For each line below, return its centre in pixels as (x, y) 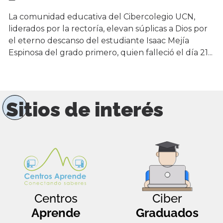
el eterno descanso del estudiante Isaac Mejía (99, 40)
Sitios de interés (85, 110)
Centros (56, 199)
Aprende (56, 213)
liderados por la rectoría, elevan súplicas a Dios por (108, 28)
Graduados (167, 213)
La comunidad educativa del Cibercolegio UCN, (102, 16)
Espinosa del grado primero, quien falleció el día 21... (111, 52)
